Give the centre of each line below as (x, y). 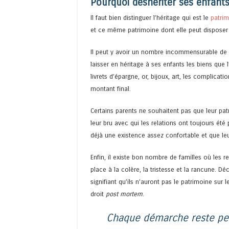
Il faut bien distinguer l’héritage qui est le (151, 17)
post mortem (124, 194)
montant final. (111, 88)
